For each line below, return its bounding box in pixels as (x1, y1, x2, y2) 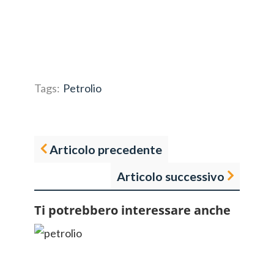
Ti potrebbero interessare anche (34, 202, 231, 218)
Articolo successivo (117, 169, 224, 183)
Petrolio (63, 81, 102, 95)
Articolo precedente (50, 142, 162, 157)
